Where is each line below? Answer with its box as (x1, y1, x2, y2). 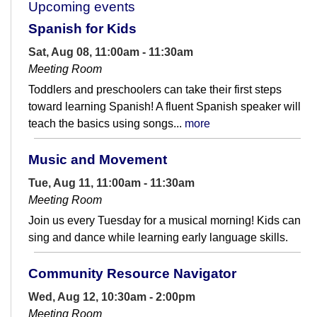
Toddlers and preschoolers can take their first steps (28, 83, 282, 96)
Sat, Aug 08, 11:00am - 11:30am (28, 46, 193, 59)
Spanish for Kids (28, 21, 137, 37)
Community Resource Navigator (28, 266, 236, 282)
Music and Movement (28, 152, 167, 168)
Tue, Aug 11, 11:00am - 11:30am (28, 177, 195, 190)
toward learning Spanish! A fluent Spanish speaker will (28, 100, 301, 113)
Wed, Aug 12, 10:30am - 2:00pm (28, 291, 195, 304)
